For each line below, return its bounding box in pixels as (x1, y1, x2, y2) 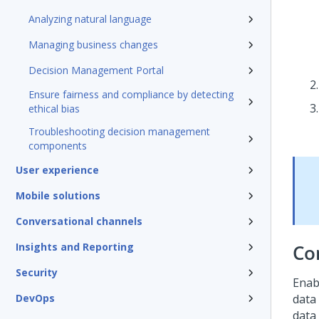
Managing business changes (28, 38, 158, 51)
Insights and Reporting (16, 240, 134, 253)
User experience (16, 163, 99, 177)
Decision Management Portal (28, 63, 164, 77)
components (28, 139, 87, 152)
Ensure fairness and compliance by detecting (28, 88, 234, 101)
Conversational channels (16, 214, 142, 228)
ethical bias (28, 102, 80, 115)
